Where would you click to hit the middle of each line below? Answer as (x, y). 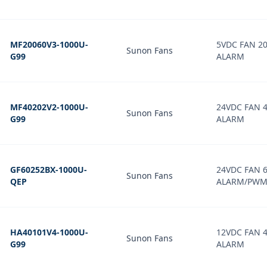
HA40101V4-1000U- (49, 232)
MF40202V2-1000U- (49, 107)
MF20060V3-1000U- (49, 44)
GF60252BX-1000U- (49, 170)
